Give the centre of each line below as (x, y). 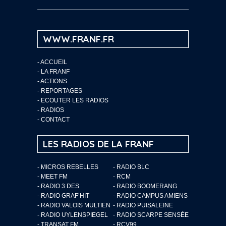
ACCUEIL (54, 62)
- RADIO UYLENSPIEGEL (73, 215)
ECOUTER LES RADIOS (75, 100)
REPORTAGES (62, 91)
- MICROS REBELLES (68, 167)
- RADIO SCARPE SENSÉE (151, 215)
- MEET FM (52, 176)
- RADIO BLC (131, 167)
